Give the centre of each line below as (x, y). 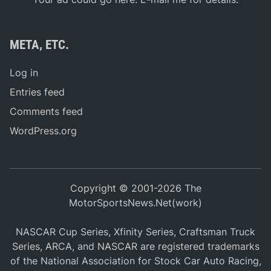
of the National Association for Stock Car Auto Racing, (135, 261)
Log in (24, 73)
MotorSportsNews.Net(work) (135, 203)
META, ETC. (40, 45)
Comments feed (47, 112)
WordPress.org (44, 131)
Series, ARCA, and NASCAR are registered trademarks (135, 247)
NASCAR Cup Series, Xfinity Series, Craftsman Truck (135, 232)
